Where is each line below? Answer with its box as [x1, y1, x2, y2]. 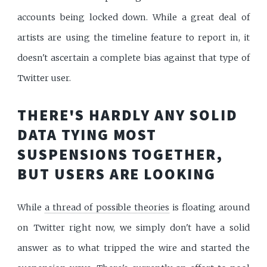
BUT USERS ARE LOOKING [17, 164, 216, 184]
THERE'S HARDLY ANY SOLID [17, 105, 238, 125]
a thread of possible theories [45, 202, 169, 213]
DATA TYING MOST [17, 125, 157, 145]
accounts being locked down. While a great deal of [17, 11, 250, 23]
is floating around [169, 202, 250, 213]
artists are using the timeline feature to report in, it [17, 32, 250, 43]
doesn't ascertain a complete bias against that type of [17, 52, 250, 63]
